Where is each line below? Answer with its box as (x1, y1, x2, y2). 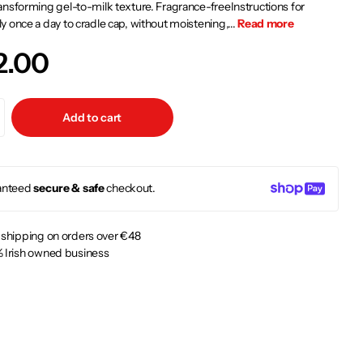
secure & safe (33, 181, 105, 196)
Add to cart (62, 110, 122, 126)
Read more (237, 15, 294, 31)
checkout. (104, 181, 156, 196)
